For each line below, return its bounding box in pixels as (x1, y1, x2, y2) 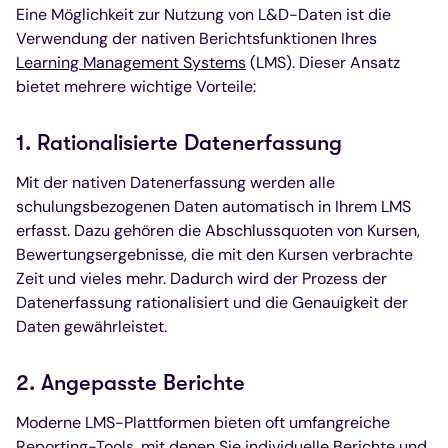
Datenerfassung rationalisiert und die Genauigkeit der (16, 291, 408, 313)
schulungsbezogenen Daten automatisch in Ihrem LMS (16, 195, 411, 217)
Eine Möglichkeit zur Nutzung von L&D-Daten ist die (16, 3, 391, 25)
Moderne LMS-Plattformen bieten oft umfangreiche (16, 411, 390, 433)
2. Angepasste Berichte (16, 369, 245, 395)
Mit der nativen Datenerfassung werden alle (16, 171, 335, 193)
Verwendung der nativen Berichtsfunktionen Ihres (16, 27, 377, 49)
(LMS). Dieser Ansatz (246, 51, 400, 73)
